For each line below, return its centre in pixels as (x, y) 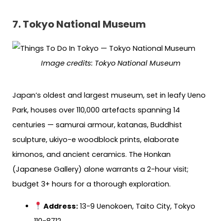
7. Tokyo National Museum (79, 24)
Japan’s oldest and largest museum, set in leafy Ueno (109, 95)
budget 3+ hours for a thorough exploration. (92, 184)
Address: (60, 206)
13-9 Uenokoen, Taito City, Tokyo (137, 206)
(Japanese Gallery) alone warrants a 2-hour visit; (100, 169)
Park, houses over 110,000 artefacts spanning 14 (96, 110)
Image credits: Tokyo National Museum (110, 63)
